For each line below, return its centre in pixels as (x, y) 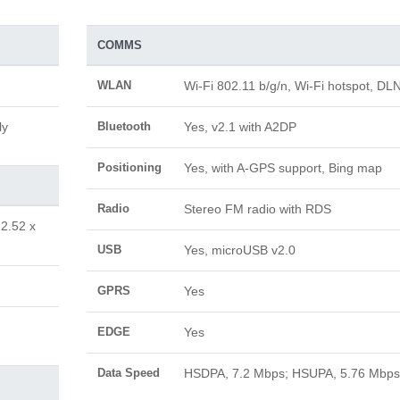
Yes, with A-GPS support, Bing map (283, 168)
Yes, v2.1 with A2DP (240, 127)
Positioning (129, 167)
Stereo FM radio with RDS (257, 209)
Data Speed (128, 373)
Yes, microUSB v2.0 (239, 250)
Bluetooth (124, 126)
